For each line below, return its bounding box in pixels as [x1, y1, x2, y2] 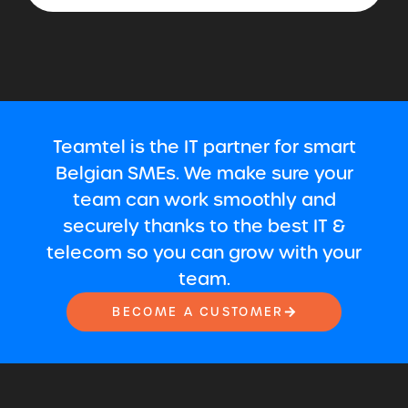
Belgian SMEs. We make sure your [55, 161, 353, 185]
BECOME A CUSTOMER [112, 303, 284, 320]
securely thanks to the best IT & [63, 214, 345, 238]
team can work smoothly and [72, 188, 336, 211]
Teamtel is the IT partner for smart [52, 135, 356, 158]
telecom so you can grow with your [46, 240, 362, 264]
